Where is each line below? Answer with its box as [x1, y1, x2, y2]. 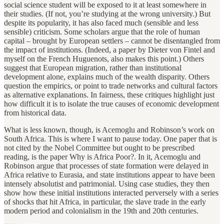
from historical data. [4, 108, 66, 117]
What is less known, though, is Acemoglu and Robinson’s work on [4, 125, 214, 134]
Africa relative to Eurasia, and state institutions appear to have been [4, 170, 215, 179]
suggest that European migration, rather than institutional [4, 63, 181, 72]
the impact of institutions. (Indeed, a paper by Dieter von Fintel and [4, 45, 215, 54]
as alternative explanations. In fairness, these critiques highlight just [4, 90, 214, 99]
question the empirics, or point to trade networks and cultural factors [4, 81, 217, 90]
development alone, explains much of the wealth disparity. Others [4, 72, 209, 81]
